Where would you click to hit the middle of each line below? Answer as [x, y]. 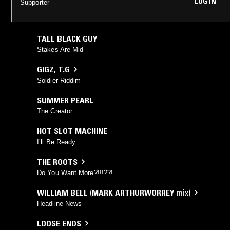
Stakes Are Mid [60, 49]
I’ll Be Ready [56, 142]
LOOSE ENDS [59, 223]
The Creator [55, 111]
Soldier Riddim [59, 80]
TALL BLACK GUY [67, 38]
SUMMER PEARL [65, 100]
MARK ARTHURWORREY [133, 192]
